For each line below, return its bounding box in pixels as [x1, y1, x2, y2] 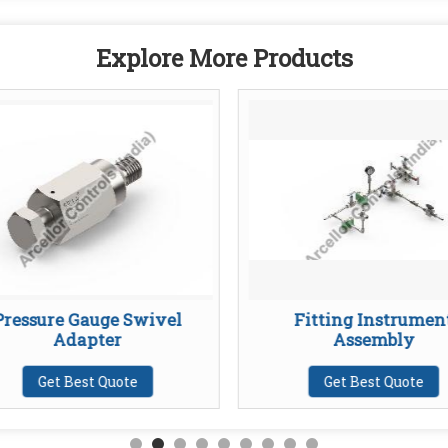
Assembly [332, 328, 415, 352]
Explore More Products [95, 42, 353, 75]
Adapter [53, 328, 122, 352]
